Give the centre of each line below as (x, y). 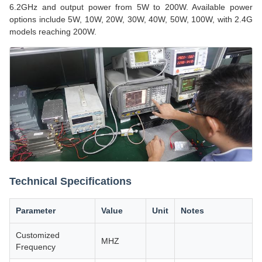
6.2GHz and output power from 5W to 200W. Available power (131, 7)
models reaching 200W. (53, 32)
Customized (38, 235)
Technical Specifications (70, 181)
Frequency (36, 247)
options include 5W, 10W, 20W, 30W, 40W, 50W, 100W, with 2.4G (131, 19)
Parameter (36, 210)
